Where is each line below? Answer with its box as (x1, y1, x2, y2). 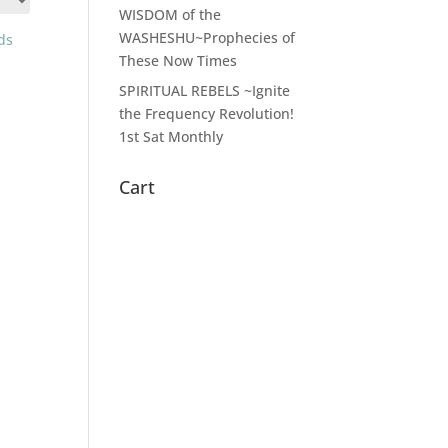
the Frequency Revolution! (119, 104, 295, 123)
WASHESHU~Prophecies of (119, 28, 296, 47)
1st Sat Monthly (119, 127, 224, 146)
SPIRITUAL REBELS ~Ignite (119, 81, 291, 100)
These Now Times (119, 51, 238, 70)
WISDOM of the (119, 5, 222, 24)
